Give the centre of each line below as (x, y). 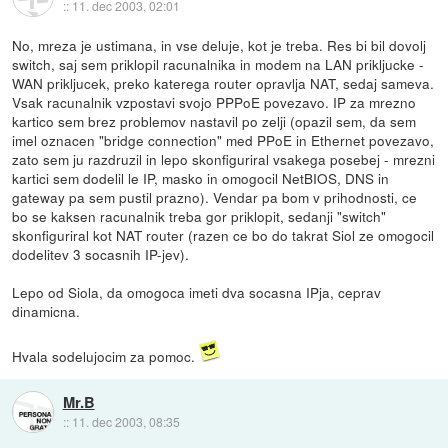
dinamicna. (46, 311)
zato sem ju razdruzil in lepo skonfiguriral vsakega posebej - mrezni (224, 159)
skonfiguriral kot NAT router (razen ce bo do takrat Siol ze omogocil (223, 235)
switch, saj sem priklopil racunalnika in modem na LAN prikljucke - (218, 64)
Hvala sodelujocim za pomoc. (106, 356)
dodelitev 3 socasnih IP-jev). (101, 254)
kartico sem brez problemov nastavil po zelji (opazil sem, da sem (214, 121)
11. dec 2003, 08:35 (125, 421)
